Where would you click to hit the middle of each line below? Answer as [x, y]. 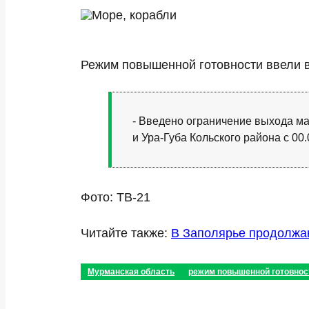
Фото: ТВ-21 [116, 197]
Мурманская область [131, 272]
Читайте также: [126, 233]
